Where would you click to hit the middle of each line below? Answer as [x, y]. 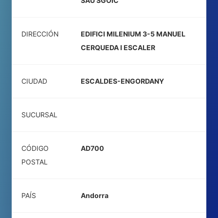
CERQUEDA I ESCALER [118, 47]
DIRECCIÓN [40, 34]
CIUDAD [34, 81]
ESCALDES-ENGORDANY [122, 81]
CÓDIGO [35, 148]
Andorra [95, 195]
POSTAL [35, 162]
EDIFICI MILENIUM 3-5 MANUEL [133, 34]
